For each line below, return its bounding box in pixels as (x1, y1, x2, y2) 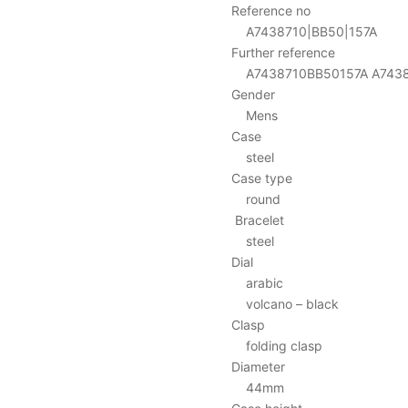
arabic (231, 274, 283, 291)
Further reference (231, 44, 335, 60)
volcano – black (231, 295, 339, 311)
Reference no (231, 2, 311, 18)
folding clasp (231, 337, 322, 353)
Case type (231, 169, 292, 186)
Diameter (231, 358, 285, 374)
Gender (231, 86, 275, 102)
